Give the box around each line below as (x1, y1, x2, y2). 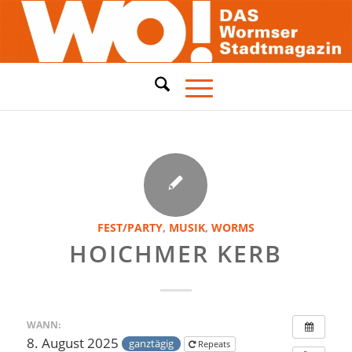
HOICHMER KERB (69, 237, 283, 269)
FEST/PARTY (97, 220, 163, 235)
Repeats (197, 337, 233, 350)
